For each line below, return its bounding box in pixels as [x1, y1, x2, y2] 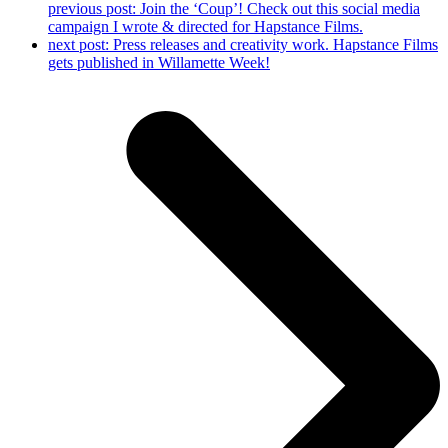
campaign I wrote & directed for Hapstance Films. [48, 17, 363, 35]
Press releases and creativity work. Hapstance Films [113, 35, 438, 53]
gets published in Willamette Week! [48, 53, 270, 71]
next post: [48, 35, 113, 53]
